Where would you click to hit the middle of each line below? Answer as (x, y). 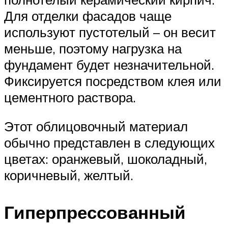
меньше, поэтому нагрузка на (93, 48)
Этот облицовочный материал (96, 126)
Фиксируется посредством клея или (113, 81)
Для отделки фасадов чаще (88, 16)
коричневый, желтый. (69, 175)
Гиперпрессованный (95, 212)
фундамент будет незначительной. (109, 64)
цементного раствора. (70, 97)
